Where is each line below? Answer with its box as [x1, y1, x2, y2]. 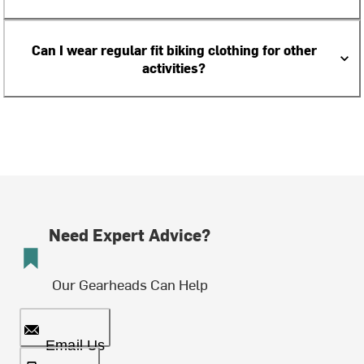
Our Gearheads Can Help [51, 274, 208, 294]
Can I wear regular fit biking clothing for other [31, 41, 317, 58]
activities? [142, 58, 206, 76]
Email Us [45, 337, 106, 353]
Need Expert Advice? [49, 223, 210, 245]
